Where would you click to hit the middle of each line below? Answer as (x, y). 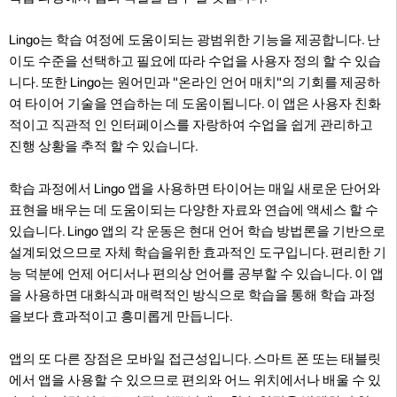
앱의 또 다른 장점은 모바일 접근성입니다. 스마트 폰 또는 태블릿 (195, 358)
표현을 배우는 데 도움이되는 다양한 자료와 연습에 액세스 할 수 (194, 210)
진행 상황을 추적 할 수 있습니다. (104, 146)
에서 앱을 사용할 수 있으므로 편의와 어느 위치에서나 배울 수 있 (195, 380)
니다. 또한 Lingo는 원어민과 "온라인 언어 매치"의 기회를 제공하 (195, 82)
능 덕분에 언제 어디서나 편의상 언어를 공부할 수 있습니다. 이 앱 (196, 273)
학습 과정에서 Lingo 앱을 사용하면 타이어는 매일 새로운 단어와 (195, 188)
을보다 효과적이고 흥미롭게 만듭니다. (121, 316)
